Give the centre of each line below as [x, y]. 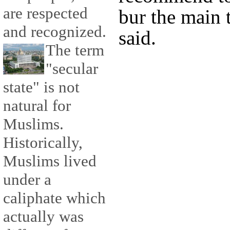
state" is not [41, 87]
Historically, [43, 143]
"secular [72, 69]
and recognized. [55, 32]
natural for [37, 106]
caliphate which [54, 198]
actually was [43, 217]
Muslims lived [50, 161]
